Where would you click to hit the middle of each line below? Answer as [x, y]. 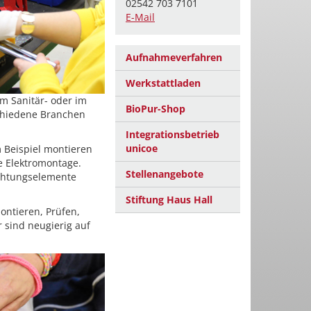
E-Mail [140, 17]
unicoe [142, 148]
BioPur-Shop [155, 109]
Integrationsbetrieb [173, 134]
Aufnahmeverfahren [174, 57]
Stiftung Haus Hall [169, 200]
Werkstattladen [163, 83]
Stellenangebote [165, 174]
